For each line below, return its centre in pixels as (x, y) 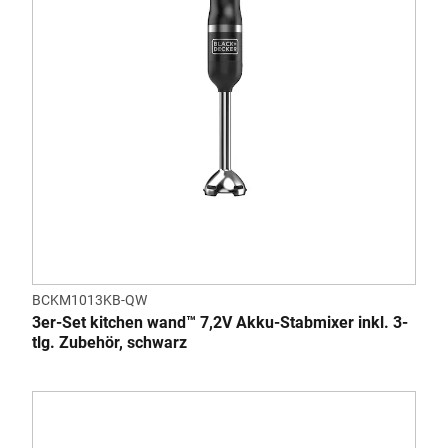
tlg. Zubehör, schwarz (109, 342)
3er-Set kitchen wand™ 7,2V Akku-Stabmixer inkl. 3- (220, 322)
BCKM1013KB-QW (89, 300)
